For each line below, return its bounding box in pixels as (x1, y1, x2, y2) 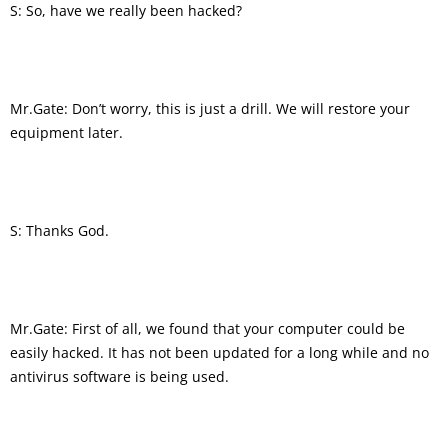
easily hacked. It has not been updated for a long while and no (10, 342, 429, 362)
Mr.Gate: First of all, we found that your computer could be (10, 318, 405, 338)
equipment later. (10, 122, 123, 142)
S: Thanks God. (10, 220, 109, 240)
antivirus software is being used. (10, 366, 229, 386)
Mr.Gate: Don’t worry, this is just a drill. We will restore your (10, 98, 410, 118)
